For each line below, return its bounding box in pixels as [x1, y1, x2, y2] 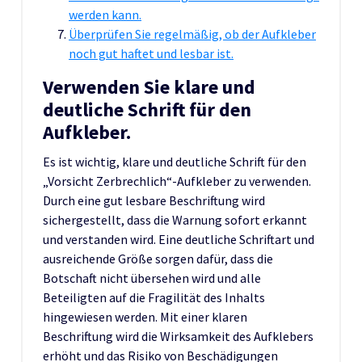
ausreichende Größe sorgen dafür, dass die [43, 250, 273, 267]
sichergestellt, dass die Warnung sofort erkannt [43, 211, 307, 228]
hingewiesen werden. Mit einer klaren [43, 308, 247, 325]
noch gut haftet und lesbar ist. [69, 44, 234, 61]
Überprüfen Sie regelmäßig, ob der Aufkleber [69, 25, 316, 42]
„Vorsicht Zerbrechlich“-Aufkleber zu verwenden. [43, 172, 311, 189]
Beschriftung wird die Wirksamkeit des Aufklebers [43, 327, 314, 344]
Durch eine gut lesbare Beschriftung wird [43, 192, 265, 208]
